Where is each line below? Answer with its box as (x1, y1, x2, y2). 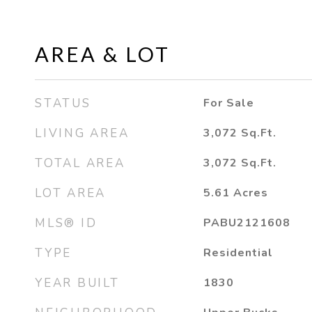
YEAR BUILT (35, 275, 120, 291)
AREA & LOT (35, 42, 170, 66)
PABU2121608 (203, 215, 290, 231)
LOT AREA (35, 185, 106, 201)
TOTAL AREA (35, 155, 125, 171)
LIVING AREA (35, 125, 130, 141)
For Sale (203, 95, 254, 111)
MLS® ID (35, 215, 97, 231)
